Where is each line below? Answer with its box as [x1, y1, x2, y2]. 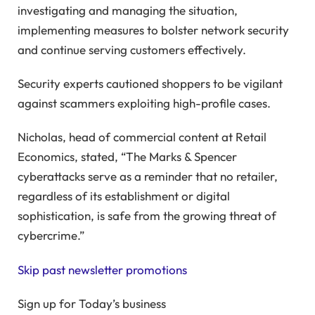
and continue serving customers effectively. [18, 41, 246, 57]
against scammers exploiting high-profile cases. [18, 95, 271, 110]
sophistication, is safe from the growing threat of [18, 208, 276, 224]
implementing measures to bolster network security [18, 22, 289, 37]
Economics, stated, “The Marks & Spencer [18, 149, 237, 165]
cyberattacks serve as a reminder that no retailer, [18, 169, 278, 184]
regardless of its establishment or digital [18, 188, 230, 204]
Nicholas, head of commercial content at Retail [18, 129, 266, 145]
